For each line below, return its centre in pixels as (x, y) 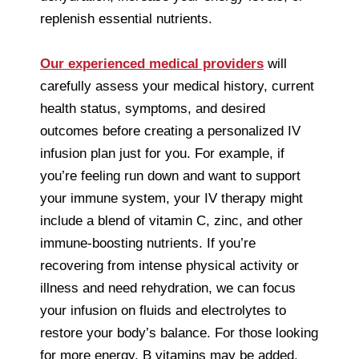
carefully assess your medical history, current (177, 86)
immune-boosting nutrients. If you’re (148, 243)
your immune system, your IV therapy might (171, 198)
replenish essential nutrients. (126, 18)
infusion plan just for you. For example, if (162, 153)
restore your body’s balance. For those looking (179, 333)
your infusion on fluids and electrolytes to (163, 310)
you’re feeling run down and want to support (170, 175)
